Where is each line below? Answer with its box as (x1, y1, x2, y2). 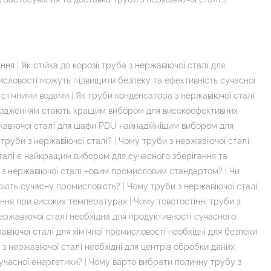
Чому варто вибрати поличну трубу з (89, 256, 241, 267)
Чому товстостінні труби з (134, 196, 240, 206)
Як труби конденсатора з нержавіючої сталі (76, 90, 255, 100)
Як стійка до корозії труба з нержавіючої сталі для (21, 60, 225, 70)
